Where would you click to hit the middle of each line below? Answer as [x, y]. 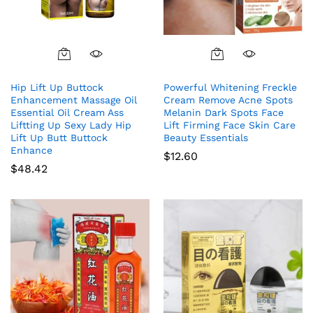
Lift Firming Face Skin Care [230, 125]
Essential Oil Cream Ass [67, 113]
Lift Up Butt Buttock [59, 138]
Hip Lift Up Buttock [57, 88]
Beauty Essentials [206, 138]
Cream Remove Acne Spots [228, 100]
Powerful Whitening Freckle [230, 88]
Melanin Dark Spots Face [224, 113]
